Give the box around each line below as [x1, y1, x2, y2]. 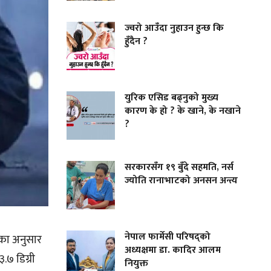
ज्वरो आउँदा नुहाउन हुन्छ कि [125, 20, 224, 37]
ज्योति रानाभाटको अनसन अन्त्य [125, 172, 238, 189]
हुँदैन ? [125, 33, 148, 50]
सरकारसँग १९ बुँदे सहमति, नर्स [125, 159, 234, 176]
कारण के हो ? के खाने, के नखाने [125, 103, 241, 120]
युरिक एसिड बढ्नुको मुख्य [125, 90, 219, 106]
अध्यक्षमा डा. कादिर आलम [125, 242, 221, 259]
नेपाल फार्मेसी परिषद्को [125, 229, 211, 246]
